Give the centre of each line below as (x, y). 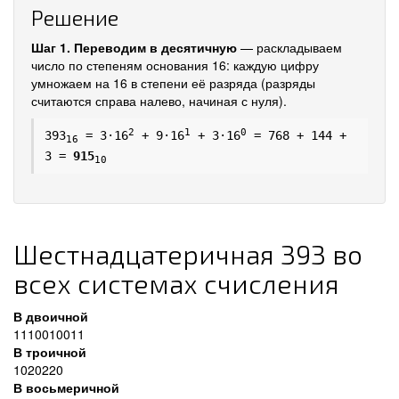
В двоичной (51, 316)
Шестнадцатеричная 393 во (188, 254)
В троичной (50, 352)
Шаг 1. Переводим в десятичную (134, 47)
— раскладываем (289, 47)
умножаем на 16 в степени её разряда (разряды (173, 83)
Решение (75, 17)
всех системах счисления (176, 283)
